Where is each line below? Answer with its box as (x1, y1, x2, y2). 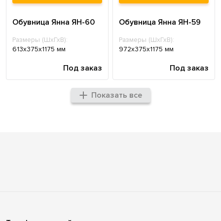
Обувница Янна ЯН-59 (119, 17, 201, 28)
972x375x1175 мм (119, 45, 174, 54)
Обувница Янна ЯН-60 (12, 17, 95, 28)
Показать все (91, 90, 142, 101)
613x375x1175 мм (12, 45, 66, 54)
